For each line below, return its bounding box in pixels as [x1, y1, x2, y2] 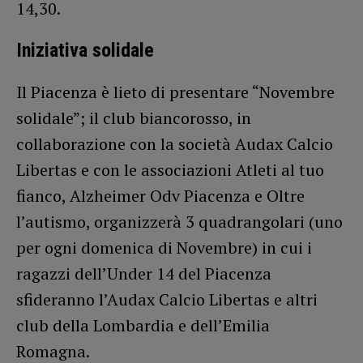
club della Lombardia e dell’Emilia [16, 314, 270, 336]
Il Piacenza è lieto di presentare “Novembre [16, 80, 335, 103]
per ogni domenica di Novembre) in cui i [16, 236, 312, 258]
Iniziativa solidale [16, 38, 154, 62]
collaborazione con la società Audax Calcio [16, 132, 333, 155]
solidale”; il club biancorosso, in [16, 106, 251, 129]
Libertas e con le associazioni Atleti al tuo [16, 158, 324, 181]
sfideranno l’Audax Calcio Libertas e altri [16, 288, 318, 310]
